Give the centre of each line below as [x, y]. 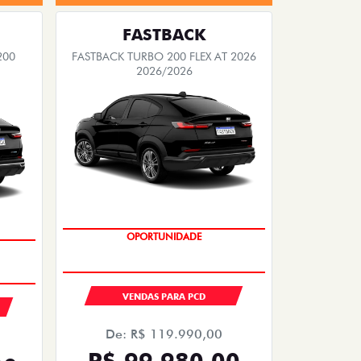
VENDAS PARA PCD [164, 296]
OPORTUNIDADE [164, 236]
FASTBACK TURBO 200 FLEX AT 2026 [164, 56]
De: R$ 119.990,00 [164, 334]
